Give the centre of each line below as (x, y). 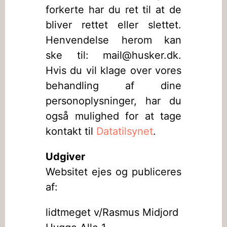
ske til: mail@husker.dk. (113, 55)
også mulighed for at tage (113, 116)
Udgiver (65, 157)
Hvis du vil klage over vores (113, 70)
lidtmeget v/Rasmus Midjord (112, 212)
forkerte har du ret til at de (113, 10)
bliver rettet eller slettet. (113, 25)
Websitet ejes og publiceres (113, 172)
